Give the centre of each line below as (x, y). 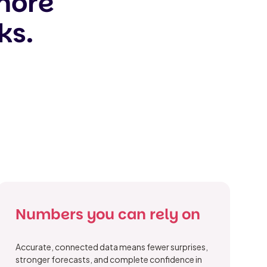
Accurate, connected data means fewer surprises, (112, 247)
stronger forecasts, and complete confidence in (109, 260)
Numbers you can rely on (108, 215)
